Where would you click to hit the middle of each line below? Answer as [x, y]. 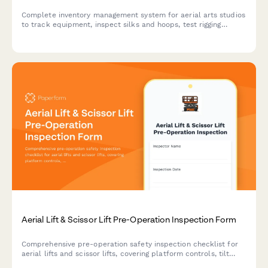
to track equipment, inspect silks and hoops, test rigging [121, 24]
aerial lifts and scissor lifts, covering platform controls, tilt [126, 254]
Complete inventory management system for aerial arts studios [133, 15]
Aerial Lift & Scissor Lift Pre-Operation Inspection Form [129, 220]
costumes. [39, 43]
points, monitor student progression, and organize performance [133, 34]
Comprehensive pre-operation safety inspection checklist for [130, 244]
